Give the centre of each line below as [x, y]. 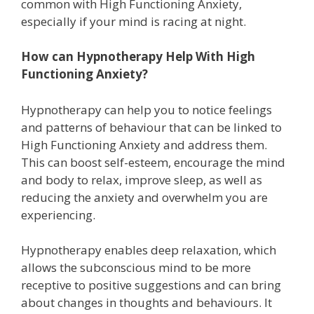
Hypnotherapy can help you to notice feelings [146, 109]
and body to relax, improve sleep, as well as [142, 179]
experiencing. [60, 214]
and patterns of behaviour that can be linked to [151, 127]
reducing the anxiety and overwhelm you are [144, 197]
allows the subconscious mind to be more [136, 268]
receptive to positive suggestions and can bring [151, 285]
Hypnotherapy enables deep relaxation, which [149, 250]
